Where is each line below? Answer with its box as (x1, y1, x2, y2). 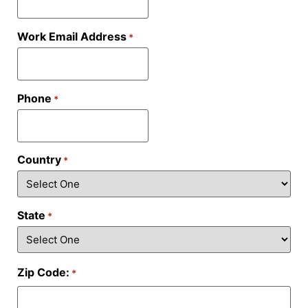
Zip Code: (17, 265, 69, 279)
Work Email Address (17, 29, 126, 43)
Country (17, 153, 61, 167)
